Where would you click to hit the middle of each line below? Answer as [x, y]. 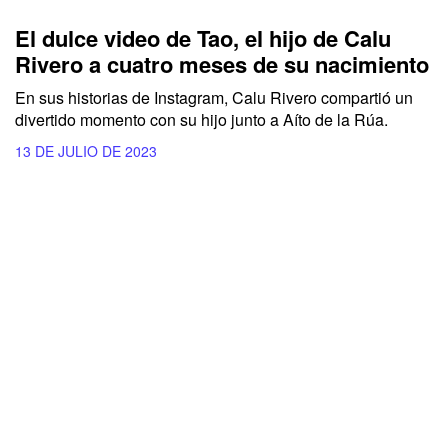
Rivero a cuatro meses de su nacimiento [222, 64]
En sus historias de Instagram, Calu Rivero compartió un [214, 98]
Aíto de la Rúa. [335, 120]
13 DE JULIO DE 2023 [86, 151]
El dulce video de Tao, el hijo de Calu [203, 38]
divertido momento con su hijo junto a [149, 120]
